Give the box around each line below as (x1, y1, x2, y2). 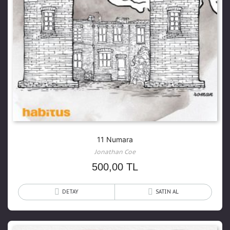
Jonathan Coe (94, 148, 136, 156)
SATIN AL (156, 188, 179, 196)
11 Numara (97, 135, 133, 144)
